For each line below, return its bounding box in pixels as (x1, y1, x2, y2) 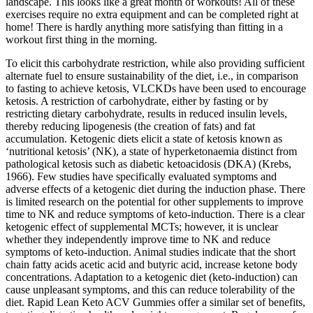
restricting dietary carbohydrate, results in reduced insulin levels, (6, 108, 287, 120)
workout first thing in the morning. (6, 34, 157, 46)
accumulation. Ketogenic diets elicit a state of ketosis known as (6, 133, 282, 145)
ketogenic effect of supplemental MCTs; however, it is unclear (6, 221, 278, 233)
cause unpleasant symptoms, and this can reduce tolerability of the (6, 284, 295, 296)
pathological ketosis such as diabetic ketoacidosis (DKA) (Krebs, (6, 158, 291, 170)
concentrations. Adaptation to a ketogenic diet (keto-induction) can (6, 271, 298, 284)
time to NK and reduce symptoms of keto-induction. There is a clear (6, 208, 305, 221)
